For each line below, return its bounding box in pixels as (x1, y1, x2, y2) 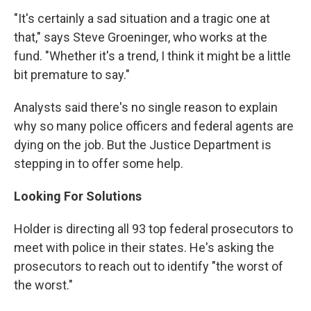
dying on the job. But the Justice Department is (14, 137, 271, 153)
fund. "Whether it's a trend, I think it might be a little (14, 49, 291, 64)
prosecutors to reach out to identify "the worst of (14, 259, 283, 274)
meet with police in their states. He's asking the (14, 240, 274, 255)
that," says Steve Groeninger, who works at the (14, 30, 267, 45)
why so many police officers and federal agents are (14, 119, 294, 134)
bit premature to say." (14, 67, 130, 83)
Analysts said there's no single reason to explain (14, 100, 278, 115)
